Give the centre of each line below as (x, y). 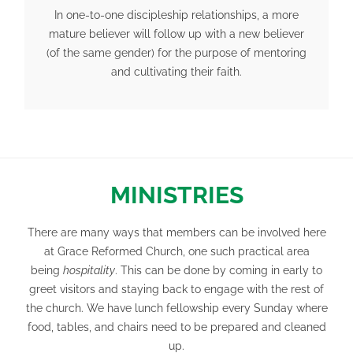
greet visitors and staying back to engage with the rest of (176, 290)
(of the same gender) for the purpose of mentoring (176, 53)
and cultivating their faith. (176, 72)
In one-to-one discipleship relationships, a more (176, 15)
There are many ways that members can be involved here (176, 233)
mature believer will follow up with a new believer (176, 34)
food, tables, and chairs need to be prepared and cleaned (176, 327)
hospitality (89, 271)
